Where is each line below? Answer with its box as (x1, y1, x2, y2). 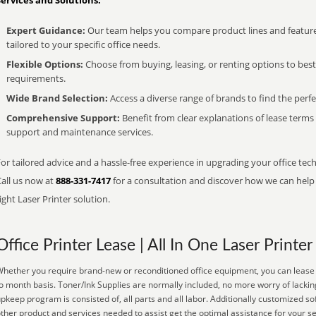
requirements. (6, 72, 66, 85)
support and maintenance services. (6, 126, 153, 138)
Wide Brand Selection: (6, 92, 108, 104)
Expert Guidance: (6, 24, 85, 37)
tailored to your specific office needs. (6, 38, 160, 51)
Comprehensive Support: (6, 111, 120, 124)
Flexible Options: (6, 58, 83, 71)
